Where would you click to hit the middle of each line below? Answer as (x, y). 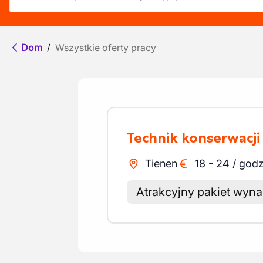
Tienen (161, 163)
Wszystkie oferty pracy (106, 48)
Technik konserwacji (197, 138)
